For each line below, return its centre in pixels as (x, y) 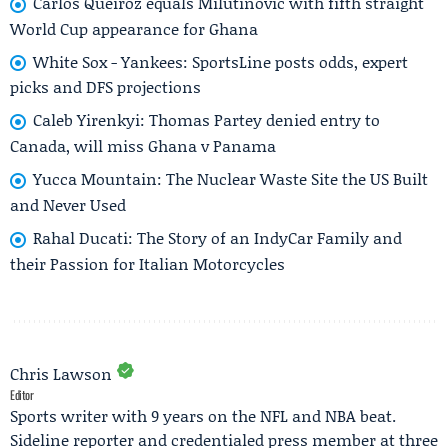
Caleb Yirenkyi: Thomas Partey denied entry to (206, 120)
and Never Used (68, 204)
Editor (22, 394)
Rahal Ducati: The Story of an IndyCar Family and (217, 237)
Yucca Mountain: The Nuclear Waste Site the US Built (230, 179)
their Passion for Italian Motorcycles (147, 263)
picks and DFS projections (105, 87)
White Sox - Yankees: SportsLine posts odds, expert (220, 61)
